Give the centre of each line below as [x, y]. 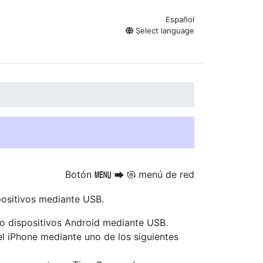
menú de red [165, 174]
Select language [164, 31]
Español [180, 19]
